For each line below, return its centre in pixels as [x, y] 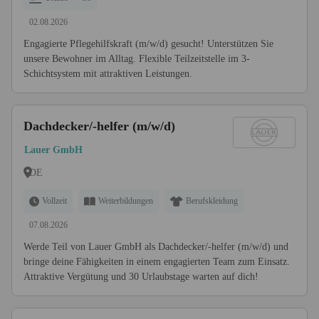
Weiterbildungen [126, 201]
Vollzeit [54, 201]
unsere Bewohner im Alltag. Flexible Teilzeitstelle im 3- [137, 59]
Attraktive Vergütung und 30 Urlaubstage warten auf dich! [141, 277]
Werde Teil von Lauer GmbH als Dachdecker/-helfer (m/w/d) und [156, 247]
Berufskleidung [212, 201]
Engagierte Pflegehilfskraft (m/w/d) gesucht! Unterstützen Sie [148, 44]
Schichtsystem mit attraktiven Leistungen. [108, 74]
